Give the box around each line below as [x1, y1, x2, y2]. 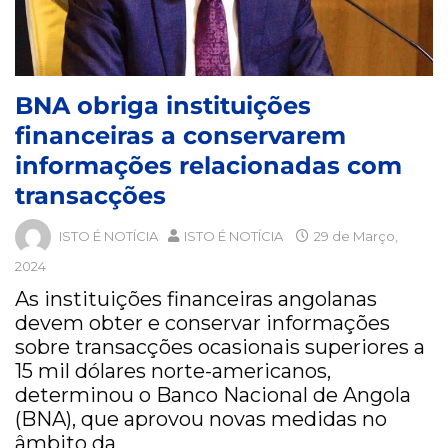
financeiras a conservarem [15, 121, 346, 151]
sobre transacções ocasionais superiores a [15, 335, 425, 360]
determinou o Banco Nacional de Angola [15, 383, 411, 408]
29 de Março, [311, 227, 398, 244]
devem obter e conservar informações [15, 311, 390, 336]
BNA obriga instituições [15, 91, 311, 121]
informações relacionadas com [15, 151, 402, 181]
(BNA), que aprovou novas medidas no [15, 407, 387, 432]
